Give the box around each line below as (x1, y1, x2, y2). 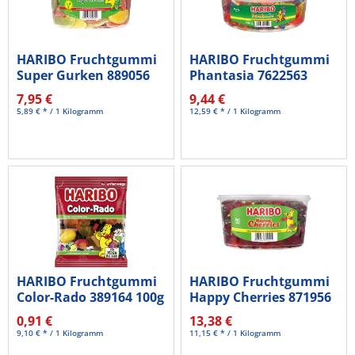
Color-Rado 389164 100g (17, 288, 165, 307)
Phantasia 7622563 (189, 66, 308, 84)
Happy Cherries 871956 (189, 288, 332, 307)
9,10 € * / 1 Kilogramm (17, 327, 104, 339)
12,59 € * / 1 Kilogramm (189, 105, 281, 116)
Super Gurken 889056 (17, 66, 151, 84)
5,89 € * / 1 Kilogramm (17, 105, 104, 116)
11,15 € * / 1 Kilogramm (189, 327, 281, 339)
